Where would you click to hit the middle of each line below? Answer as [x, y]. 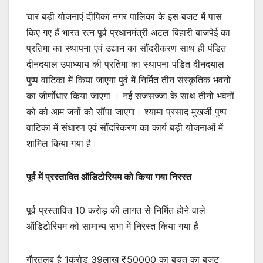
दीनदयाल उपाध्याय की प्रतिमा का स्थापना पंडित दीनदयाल [125, 64]
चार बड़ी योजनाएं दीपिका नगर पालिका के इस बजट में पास [124, 16]
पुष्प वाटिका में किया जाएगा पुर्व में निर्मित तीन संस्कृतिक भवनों [129, 80]
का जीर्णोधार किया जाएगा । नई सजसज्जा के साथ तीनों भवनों [130, 95]
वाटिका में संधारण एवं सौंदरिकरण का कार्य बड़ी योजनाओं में [125, 127]
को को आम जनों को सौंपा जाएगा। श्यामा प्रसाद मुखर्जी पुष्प [127, 111]
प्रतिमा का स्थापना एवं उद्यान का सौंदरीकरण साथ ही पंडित [126, 48]
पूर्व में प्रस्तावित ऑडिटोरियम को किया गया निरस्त [109, 176]
